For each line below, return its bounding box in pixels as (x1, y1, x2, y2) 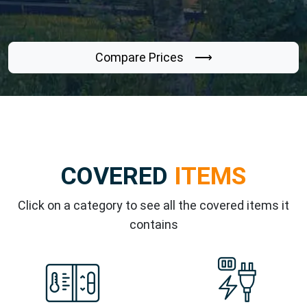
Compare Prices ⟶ (95, 50, 212, 65)
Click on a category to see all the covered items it (18, 198, 289, 213)
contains (129, 217, 178, 232)
